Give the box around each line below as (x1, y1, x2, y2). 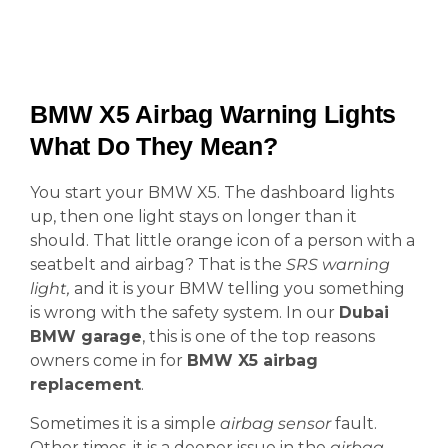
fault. (331, 414, 377, 433)
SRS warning (286, 255, 390, 274)
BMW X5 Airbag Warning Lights (30, 100, 396, 128)
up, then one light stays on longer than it (30, 207, 357, 226)
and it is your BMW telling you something (70, 279, 405, 298)
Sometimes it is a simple (30, 414, 220, 433)
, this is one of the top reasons (142, 327, 375, 346)
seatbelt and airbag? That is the (30, 255, 286, 274)
